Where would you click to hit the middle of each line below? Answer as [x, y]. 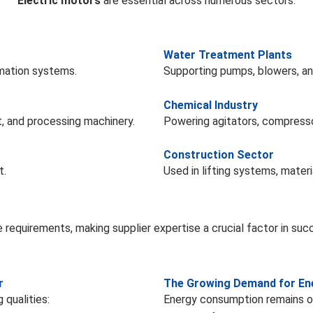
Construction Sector [219, 155]
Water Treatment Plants [228, 55]
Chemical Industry [211, 105]
